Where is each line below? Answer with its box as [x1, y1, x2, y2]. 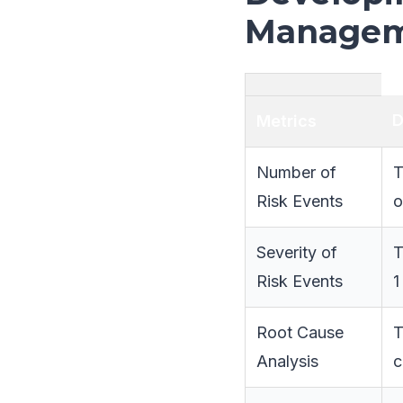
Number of [256, 163, 336, 182]
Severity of [256, 243, 337, 262]
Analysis [256, 352, 318, 371]
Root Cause [256, 323, 344, 342]
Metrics [256, 112, 317, 130]
